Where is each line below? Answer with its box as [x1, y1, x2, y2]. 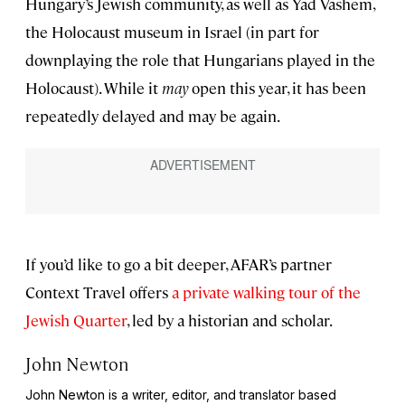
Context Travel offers [25, 282, 172, 303]
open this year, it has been [188, 78, 366, 99]
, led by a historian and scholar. [127, 310, 333, 331]
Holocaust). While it [25, 78, 162, 99]
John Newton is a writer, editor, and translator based [25, 387, 336, 403]
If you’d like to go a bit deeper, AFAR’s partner [25, 254, 332, 275]
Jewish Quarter [25, 310, 127, 331]
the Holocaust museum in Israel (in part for [25, 22, 319, 42]
